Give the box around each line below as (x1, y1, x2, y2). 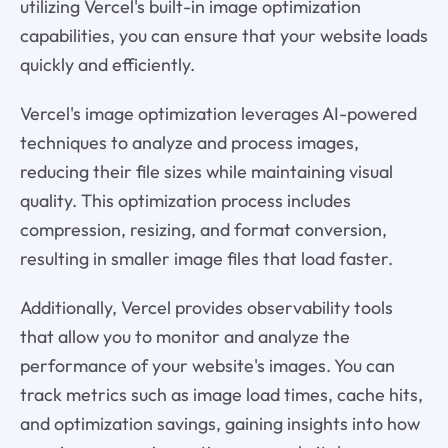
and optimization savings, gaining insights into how (19, 412, 420, 436)
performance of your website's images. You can (19, 354, 395, 378)
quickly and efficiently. (19, 53, 195, 77)
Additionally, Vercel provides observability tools (19, 296, 393, 320)
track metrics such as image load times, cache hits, (19, 383, 423, 407)
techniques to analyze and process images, (19, 131, 359, 155)
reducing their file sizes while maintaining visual (19, 160, 393, 184)
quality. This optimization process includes (19, 189, 351, 213)
